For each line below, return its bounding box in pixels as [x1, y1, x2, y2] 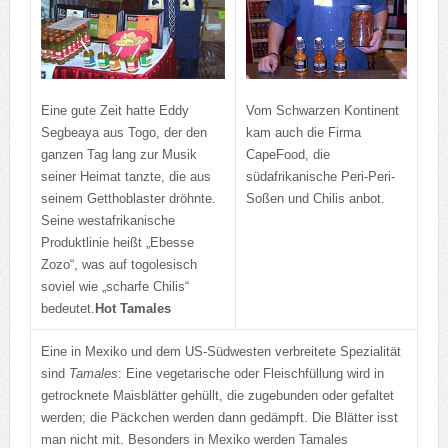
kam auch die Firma [245, 124, 361, 140]
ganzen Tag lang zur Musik [40, 147, 197, 162]
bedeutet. [40, 301, 95, 316]
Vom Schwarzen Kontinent [245, 102, 399, 118]
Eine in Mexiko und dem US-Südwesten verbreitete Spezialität [40, 344, 401, 360]
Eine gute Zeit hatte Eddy [40, 103, 189, 118]
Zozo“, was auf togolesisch [40, 257, 197, 272]
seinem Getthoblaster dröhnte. [40, 191, 216, 206]
